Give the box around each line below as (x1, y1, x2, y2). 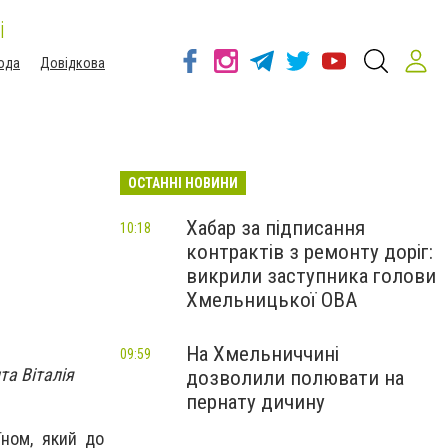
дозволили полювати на (186, 366, 404, 390)
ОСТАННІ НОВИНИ (128, 175, 238, 191)
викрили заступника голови (186, 264, 436, 288)
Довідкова (40, 55, 105, 71)
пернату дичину (186, 390, 325, 414)
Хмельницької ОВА (186, 288, 357, 312)
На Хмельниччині (186, 342, 339, 366)
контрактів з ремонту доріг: (186, 240, 433, 264)
